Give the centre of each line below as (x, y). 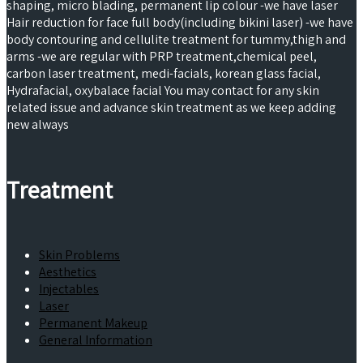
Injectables (69, 288)
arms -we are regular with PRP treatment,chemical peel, (162, 56)
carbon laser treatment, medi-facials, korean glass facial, (164, 73)
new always (38, 124)
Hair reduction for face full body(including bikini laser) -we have (180, 22)
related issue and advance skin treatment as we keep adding (171, 107)
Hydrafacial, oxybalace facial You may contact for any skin (163, 90)
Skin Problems (79, 254)
